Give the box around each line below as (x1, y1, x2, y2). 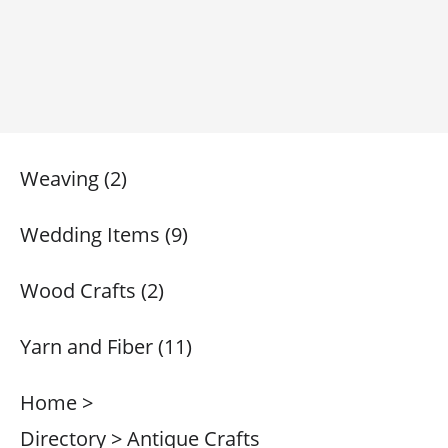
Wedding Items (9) (20, 221, 188, 248)
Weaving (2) (20, 165, 127, 192)
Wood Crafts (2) (20, 277, 164, 304)
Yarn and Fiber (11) (20, 333, 192, 360)
